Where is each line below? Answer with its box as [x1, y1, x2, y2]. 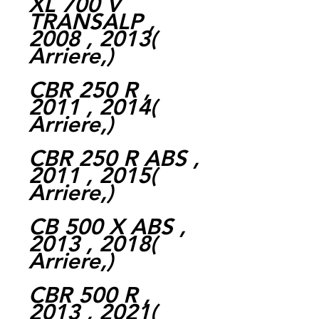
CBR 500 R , [28, 281, 150, 308]
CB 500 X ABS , [28, 213, 186, 240]
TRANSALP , [28, 8, 155, 35]
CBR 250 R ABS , [28, 145, 199, 172]
